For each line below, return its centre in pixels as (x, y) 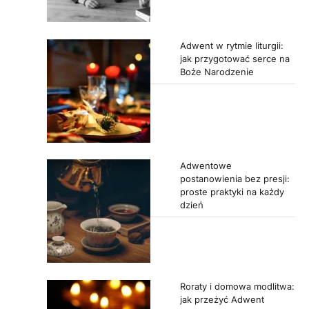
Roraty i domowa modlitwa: (237, 286)
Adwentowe (206, 166)
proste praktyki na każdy (232, 192)
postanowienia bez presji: (235, 179)
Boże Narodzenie (217, 71)
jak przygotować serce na (235, 58)
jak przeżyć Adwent (222, 299)
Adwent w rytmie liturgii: (231, 45)
